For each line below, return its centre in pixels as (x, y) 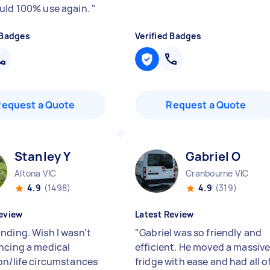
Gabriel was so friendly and (201, 233)
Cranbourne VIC (217, 173)
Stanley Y (43, 156)
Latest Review (165, 214)
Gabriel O (213, 156)
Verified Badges (168, 36)
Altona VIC (36, 173)
